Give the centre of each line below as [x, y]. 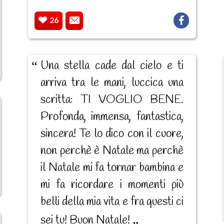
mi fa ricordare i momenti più [112, 185]
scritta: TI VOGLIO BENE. [112, 100]
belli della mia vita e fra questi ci [112, 202]
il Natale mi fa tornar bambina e [112, 168]
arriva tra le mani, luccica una [112, 83]
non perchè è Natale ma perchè [112, 151]
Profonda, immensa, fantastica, [112, 117]
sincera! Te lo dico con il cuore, [112, 134]
